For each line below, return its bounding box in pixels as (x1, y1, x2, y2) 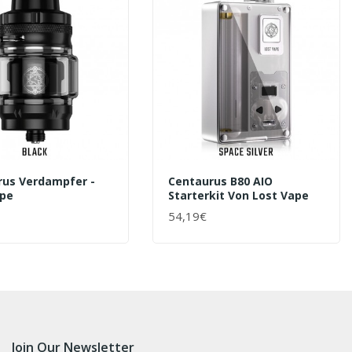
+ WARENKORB (168, 214, 250, 230)
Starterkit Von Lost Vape (168, 187, 310, 203)
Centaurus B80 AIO (168, 173, 273, 189)
